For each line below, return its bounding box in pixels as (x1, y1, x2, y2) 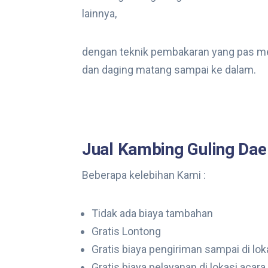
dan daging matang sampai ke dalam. (82, 63, 256, 76)
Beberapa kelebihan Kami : (82, 169, 206, 181)
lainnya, (82, 7, 117, 20)
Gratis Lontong (92, 225, 161, 237)
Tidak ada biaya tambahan (92, 207, 213, 220)
